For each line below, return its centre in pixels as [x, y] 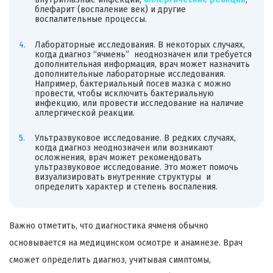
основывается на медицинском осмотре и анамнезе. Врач [126, 243]
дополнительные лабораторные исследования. [130, 74]
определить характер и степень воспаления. [126, 187]
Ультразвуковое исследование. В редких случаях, [135, 138]
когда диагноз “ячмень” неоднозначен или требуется [143, 54]
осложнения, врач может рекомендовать [118, 158]
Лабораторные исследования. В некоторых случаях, [140, 44]
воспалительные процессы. [90, 19]
